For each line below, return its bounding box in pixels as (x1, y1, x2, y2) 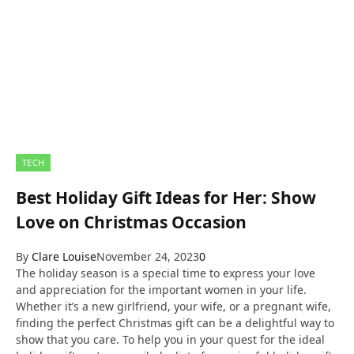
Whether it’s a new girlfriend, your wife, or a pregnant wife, (16, 299, 331, 314)
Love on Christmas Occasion (16, 210, 247, 233)
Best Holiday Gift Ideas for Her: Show (16, 186, 316, 209)
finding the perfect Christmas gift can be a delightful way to (16, 315, 334, 330)
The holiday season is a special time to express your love (16, 265, 315, 281)
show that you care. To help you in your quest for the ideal (16, 332, 325, 347)
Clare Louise (32, 249, 96, 264)
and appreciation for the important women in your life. (16, 282, 307, 297)
